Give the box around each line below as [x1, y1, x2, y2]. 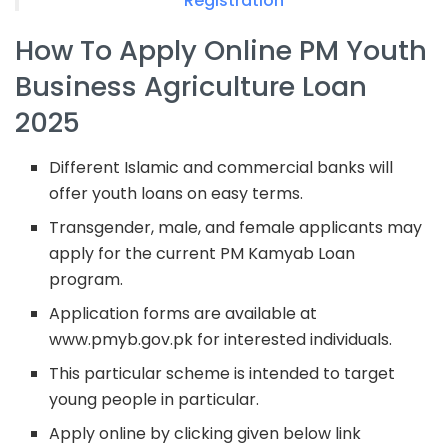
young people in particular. [49, 387, 260, 411]
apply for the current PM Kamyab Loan [49, 241, 356, 265]
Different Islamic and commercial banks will [49, 155, 394, 179]
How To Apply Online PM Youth [15, 31, 427, 71]
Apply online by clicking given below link [49, 421, 362, 445]
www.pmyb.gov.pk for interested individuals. [49, 327, 393, 351]
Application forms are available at [49, 301, 318, 325]
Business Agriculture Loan [15, 67, 367, 107]
